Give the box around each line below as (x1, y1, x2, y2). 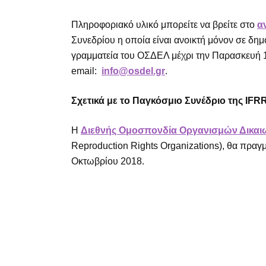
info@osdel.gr (102, 65, 165, 76)
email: (71, 65, 102, 76)
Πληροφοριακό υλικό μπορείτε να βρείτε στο (71, 19, 257, 30)
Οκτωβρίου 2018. (71, 156, 144, 166)
